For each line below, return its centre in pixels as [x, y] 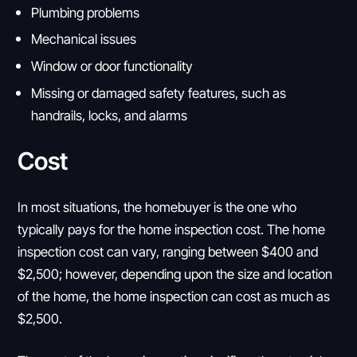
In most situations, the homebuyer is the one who [157, 206]
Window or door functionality [112, 66]
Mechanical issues [84, 39]
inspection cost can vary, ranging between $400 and [168, 251]
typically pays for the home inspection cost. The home [172, 229]
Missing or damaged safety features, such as [159, 93]
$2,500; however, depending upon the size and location [175, 273]
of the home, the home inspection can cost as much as [174, 296]
